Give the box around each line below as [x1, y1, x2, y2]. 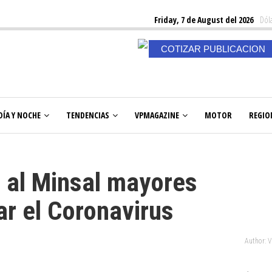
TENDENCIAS [66, 109, 109, 121]
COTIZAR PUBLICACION [160, 44, 265, 54]
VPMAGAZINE [135, 109, 179, 121]
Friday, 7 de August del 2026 [154, 14, 253, 25]
